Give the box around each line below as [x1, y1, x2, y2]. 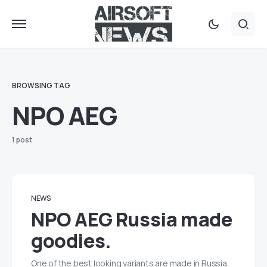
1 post [12, 135, 32, 145]
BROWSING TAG [12, 80, 70, 91]
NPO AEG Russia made [31, 206, 232, 232]
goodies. [31, 228, 111, 254]
